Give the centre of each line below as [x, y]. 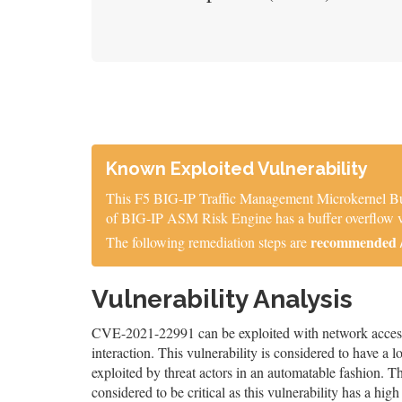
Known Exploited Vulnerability [237, 169]
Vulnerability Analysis [222, 300]
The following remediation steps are [208, 242]
